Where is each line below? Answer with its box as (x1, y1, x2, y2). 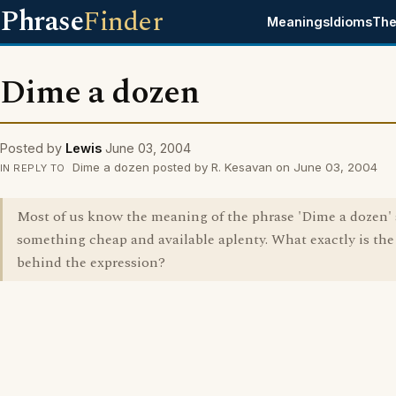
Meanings (267, 14, 331, 29)
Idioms (330, 14, 373, 29)
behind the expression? (17, 252, 165, 273)
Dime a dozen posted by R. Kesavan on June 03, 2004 (68, 160, 377, 174)
